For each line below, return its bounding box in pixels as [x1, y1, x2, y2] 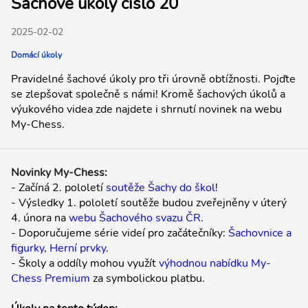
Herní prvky [49, 241, 106, 256]
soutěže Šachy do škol [106, 180, 215, 195]
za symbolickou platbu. [90, 271, 205, 286]
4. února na [11, 210, 69, 225]
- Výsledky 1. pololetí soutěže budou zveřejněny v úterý [11, 195, 287, 210]
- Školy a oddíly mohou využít [11, 256, 159, 271]
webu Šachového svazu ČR [69, 210, 201, 225]
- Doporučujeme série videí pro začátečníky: [11, 225, 228, 241]
